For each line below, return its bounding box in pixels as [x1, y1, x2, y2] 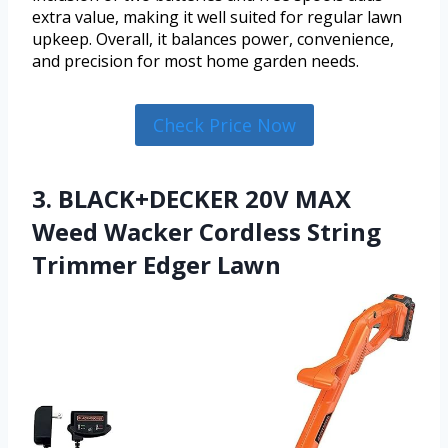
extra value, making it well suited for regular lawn [32, 5, 402, 28]
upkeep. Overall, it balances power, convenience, [32, 27, 394, 50]
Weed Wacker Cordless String [32, 215, 381, 249]
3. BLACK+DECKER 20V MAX [32, 182, 351, 216]
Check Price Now [152, 112, 296, 137]
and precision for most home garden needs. [32, 49, 359, 72]
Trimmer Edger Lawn [32, 248, 281, 282]
